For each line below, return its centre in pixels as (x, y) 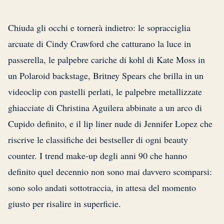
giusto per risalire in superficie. (64, 204)
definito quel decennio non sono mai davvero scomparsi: (110, 172)
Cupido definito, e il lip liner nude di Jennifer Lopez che (110, 124)
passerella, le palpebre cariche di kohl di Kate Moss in (106, 60)
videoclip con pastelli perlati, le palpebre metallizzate (105, 92)
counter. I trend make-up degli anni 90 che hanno (97, 156)
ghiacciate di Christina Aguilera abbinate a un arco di (105, 108)
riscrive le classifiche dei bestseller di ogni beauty (98, 140)
